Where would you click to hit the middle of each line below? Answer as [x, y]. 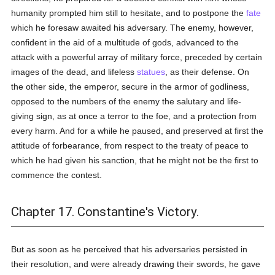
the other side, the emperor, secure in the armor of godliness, [130, 87]
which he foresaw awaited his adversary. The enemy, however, [133, 28]
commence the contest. [57, 175]
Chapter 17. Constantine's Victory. [105, 212]
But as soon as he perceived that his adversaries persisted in [130, 249]
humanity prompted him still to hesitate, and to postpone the [129, 13]
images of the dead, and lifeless [74, 72]
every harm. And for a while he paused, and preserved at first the [137, 131]
